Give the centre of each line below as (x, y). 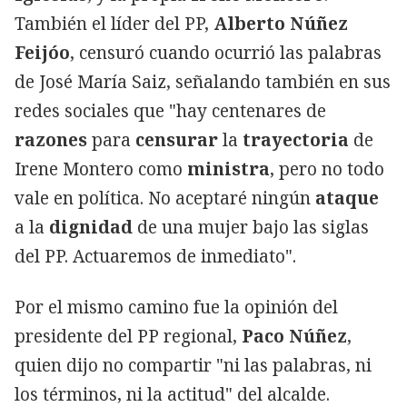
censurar (177, 139)
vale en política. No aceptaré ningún (165, 198)
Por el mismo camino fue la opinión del (176, 307)
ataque (347, 198)
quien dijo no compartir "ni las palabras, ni (193, 365)
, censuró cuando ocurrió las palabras (226, 52)
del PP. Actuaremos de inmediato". (155, 256)
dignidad (91, 227)
